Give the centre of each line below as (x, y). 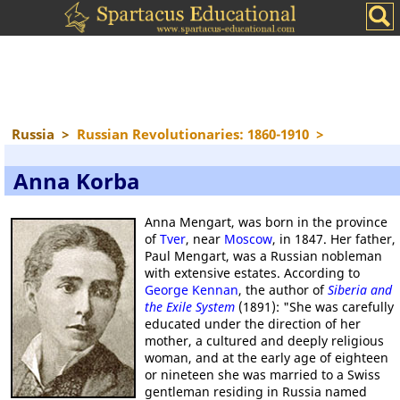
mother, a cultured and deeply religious (264, 341)
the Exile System (190, 307)
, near (205, 239)
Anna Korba (77, 181)
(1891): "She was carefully (314, 307)
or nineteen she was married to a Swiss (262, 375)
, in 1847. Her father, (334, 239)
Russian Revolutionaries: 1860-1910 (193, 134)
